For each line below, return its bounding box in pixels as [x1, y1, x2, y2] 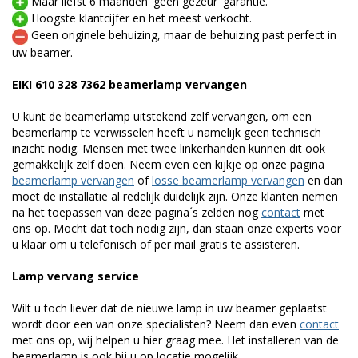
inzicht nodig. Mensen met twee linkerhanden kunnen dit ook [12, 140, 325, 156]
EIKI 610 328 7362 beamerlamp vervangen [12, 76, 247, 92]
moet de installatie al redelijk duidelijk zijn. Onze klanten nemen [12, 188, 338, 204]
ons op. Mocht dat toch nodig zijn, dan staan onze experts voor [12, 220, 341, 236]
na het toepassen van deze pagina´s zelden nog [12, 204, 261, 220]
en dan [304, 172, 343, 188]
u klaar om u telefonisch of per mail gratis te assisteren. [12, 236, 300, 252]
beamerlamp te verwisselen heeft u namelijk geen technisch [12, 124, 321, 140]
